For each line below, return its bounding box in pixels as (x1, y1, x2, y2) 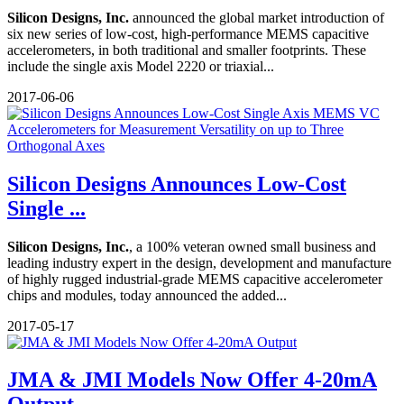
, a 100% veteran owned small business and (129, 238, 376, 254)
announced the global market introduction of (133, 9, 384, 25)
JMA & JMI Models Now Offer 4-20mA (7, 368, 377, 392)
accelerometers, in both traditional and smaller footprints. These (7, 41, 366, 58)
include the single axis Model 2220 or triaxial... (7, 58, 274, 74)
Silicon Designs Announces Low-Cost (7, 171, 346, 196)
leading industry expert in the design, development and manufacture (7, 254, 391, 271)
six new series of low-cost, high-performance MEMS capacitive (7, 25, 369, 41)
